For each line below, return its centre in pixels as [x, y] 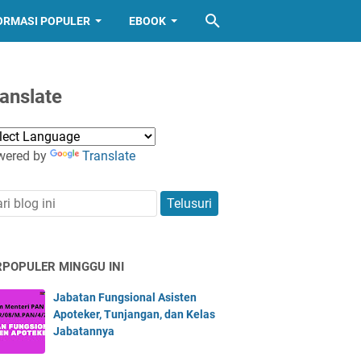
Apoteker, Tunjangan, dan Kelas [134, 314]
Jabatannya [84, 331]
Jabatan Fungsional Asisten [125, 297]
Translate [109, 156]
